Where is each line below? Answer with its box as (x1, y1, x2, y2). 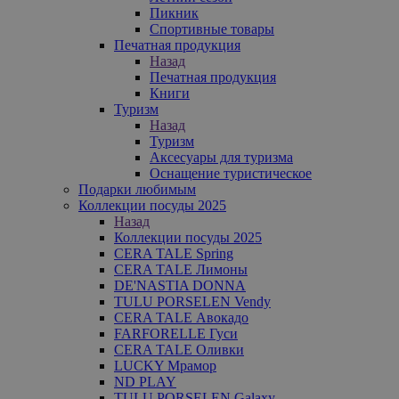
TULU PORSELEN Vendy (114, 293, 271, 309)
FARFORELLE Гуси (114, 325, 238, 341)
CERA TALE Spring (114, 245, 233, 261)
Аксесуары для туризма (150, 149, 293, 165)
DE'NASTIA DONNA (114, 277, 246, 293)
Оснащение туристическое (150, 165, 312, 181)
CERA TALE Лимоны (114, 261, 248, 277)
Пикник (150, 4, 199, 20)
